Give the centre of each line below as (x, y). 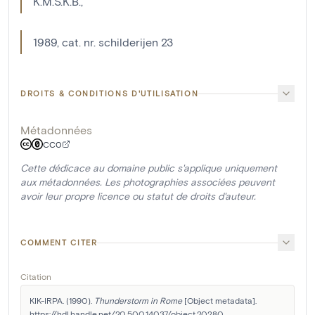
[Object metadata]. (219, 300)
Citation (36, 276)
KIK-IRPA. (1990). (62, 300)
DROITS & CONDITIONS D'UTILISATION (110, 93)
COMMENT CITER (59, 242)
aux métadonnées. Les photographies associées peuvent (148, 182)
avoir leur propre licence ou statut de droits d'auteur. (138, 196)
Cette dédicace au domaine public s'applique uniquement (149, 168)
